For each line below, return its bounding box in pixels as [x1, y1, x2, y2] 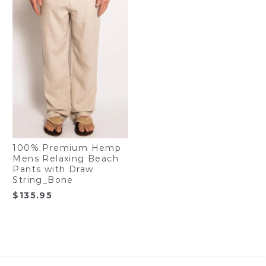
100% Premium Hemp [12, 142, 122, 153]
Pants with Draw [12, 164, 94, 175]
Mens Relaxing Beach [12, 153, 119, 164]
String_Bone [12, 175, 74, 185]
